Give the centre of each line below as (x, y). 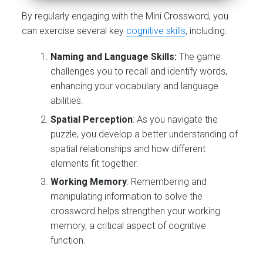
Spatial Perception (92, 119)
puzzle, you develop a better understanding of (144, 134)
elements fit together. (95, 163)
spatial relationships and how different (128, 149)
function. (68, 241)
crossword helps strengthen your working (136, 211)
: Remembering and (167, 182)
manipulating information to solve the (127, 197)
